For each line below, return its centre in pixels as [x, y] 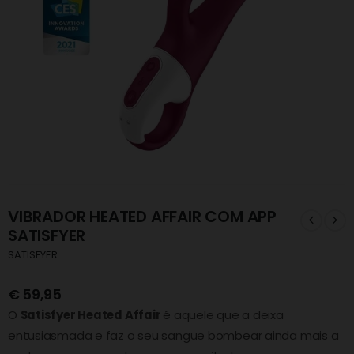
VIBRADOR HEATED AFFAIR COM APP [142, 217]
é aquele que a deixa [223, 314]
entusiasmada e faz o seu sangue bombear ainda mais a [173, 335]
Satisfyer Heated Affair [92, 314]
